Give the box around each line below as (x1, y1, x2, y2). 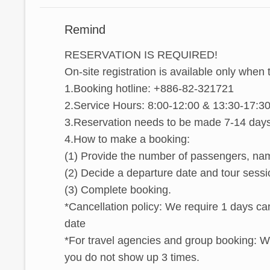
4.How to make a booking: (64, 133, 190, 145)
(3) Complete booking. (64, 183, 171, 196)
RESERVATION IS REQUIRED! (64, 48, 218, 61)
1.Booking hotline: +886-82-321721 (64, 82, 234, 95)
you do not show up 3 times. (64, 251, 199, 263)
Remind (64, 22, 105, 36)
